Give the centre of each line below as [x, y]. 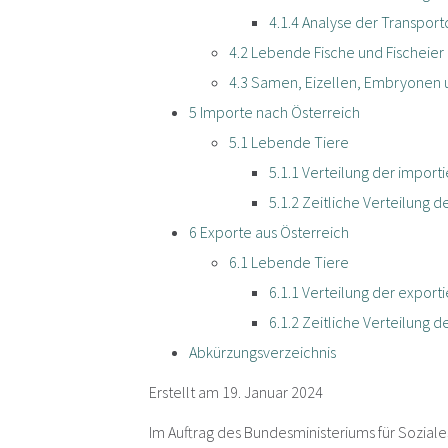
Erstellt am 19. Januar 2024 [236, 392]
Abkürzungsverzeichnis [263, 352]
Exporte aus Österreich [273, 232]
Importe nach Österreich [279, 112]
